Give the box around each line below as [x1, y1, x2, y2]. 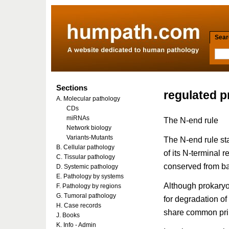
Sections [56, 83, 87, 92]
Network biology [66, 124, 111, 131]
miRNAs [66, 114, 89, 122]
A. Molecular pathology [56, 95, 120, 102]
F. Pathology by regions [56, 182, 121, 190]
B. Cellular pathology [56, 144, 114, 151]
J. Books [56, 212, 80, 219]
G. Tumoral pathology [56, 192, 116, 199]
